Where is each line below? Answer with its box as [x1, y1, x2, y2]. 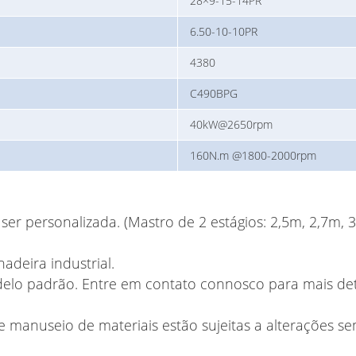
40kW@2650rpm [190, 116, 273, 132]
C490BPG [190, 85, 238, 101]
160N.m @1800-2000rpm [190, 147, 316, 163]
